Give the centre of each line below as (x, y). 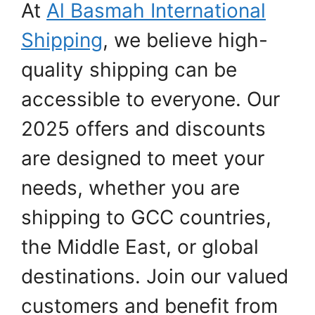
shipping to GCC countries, (146, 217)
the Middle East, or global (140, 247)
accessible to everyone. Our (150, 99)
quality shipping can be (129, 70)
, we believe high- (185, 40)
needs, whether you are (130, 188)
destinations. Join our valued (155, 276)
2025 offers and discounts (143, 129)
